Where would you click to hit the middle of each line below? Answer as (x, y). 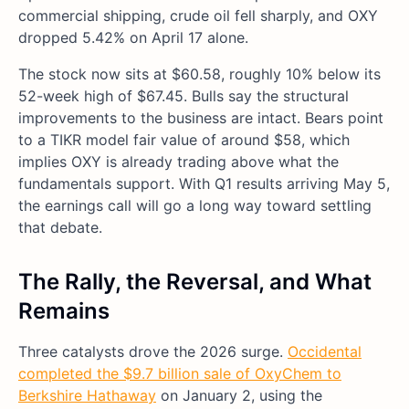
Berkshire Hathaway (87, 396)
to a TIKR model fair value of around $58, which (184, 140)
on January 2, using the (239, 396)
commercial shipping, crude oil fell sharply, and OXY (198, 16)
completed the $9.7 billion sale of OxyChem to (180, 374)
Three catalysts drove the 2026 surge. (153, 352)
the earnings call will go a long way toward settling (195, 206)
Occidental (325, 352)
